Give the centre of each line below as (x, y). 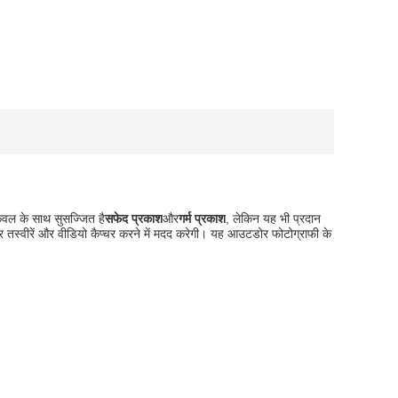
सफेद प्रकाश (134, 219)
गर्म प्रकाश (202, 219)
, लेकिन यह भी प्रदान (273, 219)
